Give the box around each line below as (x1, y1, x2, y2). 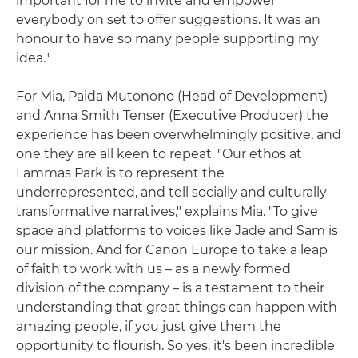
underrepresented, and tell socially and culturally (16, 184, 327, 200)
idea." (16, 50, 50, 66)
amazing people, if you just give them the (16, 318, 281, 334)
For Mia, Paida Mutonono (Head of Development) (16, 88, 328, 104)
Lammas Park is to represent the (16, 165, 225, 181)
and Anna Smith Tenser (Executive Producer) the (16, 107, 328, 123)
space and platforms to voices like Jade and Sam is (16, 222, 338, 238)
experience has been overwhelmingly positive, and (16, 126, 341, 142)
